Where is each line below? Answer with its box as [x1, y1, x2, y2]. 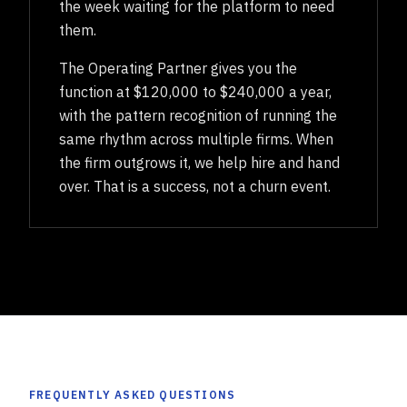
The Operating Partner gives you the [59, 59, 297, 77]
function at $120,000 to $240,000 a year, [59, 83, 332, 101]
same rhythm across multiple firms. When [59, 130, 333, 148]
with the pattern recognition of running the [59, 106, 337, 124]
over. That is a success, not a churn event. [59, 177, 331, 195]
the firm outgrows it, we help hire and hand [59, 154, 340, 172]
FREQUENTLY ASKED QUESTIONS [29, 388, 236, 402]
